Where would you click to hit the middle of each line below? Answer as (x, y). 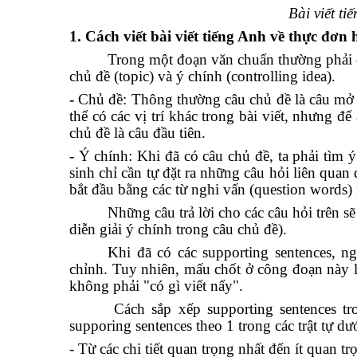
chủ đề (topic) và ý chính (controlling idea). (202, 76)
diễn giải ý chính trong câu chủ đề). (178, 229)
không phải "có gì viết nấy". (156, 286)
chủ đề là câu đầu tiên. (137, 133)
